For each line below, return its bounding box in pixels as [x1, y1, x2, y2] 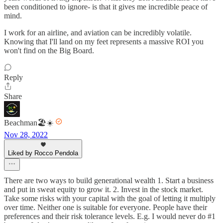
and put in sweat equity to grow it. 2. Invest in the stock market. [4, 185, 203, 194]
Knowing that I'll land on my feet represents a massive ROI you [4, 37, 204, 46]
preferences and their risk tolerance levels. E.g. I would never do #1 [4, 212, 216, 221]
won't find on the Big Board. [4, 46, 94, 55]
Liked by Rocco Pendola [8, 149, 78, 157]
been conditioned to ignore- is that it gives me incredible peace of [4, 2, 208, 11]
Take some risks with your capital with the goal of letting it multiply [4, 194, 216, 203]
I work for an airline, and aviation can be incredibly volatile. [4, 28, 192, 37]
